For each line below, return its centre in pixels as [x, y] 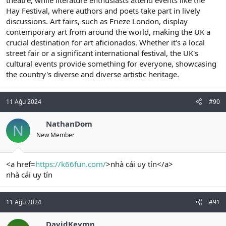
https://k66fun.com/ [71, 164]
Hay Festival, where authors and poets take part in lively [103, 10]
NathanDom [69, 123]
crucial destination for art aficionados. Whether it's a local [105, 42]
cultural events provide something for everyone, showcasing [111, 63]
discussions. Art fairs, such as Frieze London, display [97, 21]
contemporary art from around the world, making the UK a [108, 32]
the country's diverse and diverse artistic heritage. [93, 74]
